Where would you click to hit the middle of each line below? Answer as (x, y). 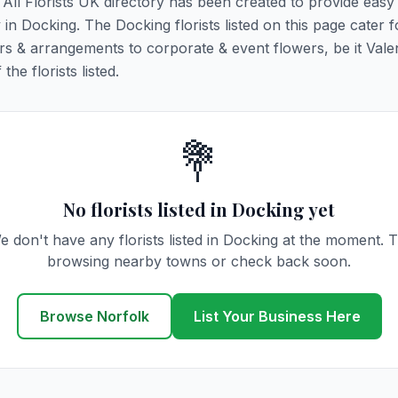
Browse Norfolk (94, 316)
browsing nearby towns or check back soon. (199, 261)
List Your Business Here (277, 316)
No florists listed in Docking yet (199, 209)
